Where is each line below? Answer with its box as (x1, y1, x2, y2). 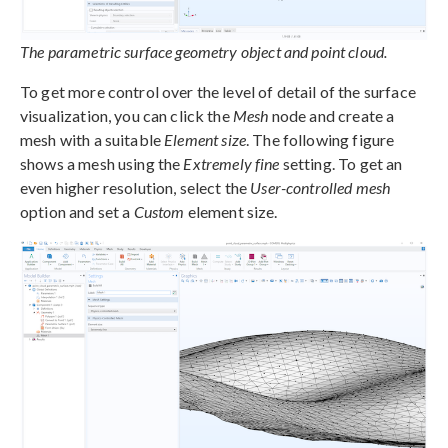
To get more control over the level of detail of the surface (20, 82, 416, 102)
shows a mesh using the (20, 154, 184, 174)
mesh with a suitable (20, 130, 165, 150)
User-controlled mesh (250, 178, 391, 198)
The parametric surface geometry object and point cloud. (20, 42, 388, 62)
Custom (133, 202, 185, 222)
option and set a (20, 202, 134, 222)
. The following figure (245, 130, 395, 150)
